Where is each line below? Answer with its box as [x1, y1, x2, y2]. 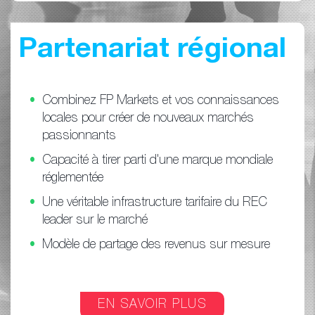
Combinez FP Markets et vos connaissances [42, 94, 279, 108]
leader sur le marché [42, 214, 148, 227]
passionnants [42, 129, 116, 143]
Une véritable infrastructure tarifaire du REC [42, 196, 267, 210]
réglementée [42, 172, 103, 185]
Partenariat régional [18, 36, 286, 65]
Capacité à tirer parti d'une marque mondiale [42, 154, 273, 167]
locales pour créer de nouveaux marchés [42, 112, 254, 125]
